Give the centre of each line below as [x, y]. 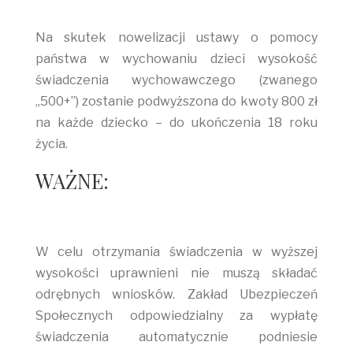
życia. [51, 144]
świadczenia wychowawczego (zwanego [176, 80]
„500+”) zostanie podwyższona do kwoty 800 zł [176, 101]
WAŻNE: [72, 180]
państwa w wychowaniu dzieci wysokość [176, 59]
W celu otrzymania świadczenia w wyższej [176, 252]
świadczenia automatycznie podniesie [176, 337]
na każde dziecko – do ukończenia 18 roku [176, 123]
